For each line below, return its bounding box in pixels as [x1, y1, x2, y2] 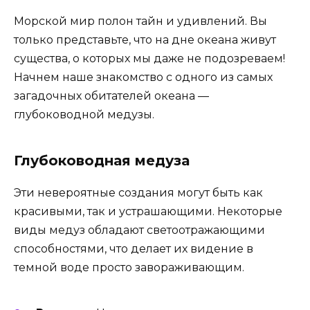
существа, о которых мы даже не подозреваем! [14, 52, 285, 66]
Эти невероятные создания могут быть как [14, 186, 263, 200]
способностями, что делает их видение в [14, 242, 253, 256]
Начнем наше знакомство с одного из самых [14, 71, 273, 84]
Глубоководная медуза [14, 152, 190, 170]
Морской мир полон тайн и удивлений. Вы [14, 15, 267, 28]
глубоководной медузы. [14, 108, 154, 122]
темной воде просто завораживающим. [14, 261, 244, 275]
